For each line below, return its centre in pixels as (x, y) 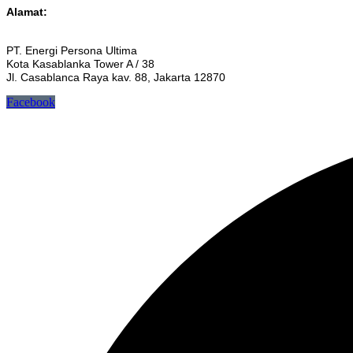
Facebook (31, 102)
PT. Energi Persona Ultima (72, 50)
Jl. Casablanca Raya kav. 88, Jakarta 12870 (116, 77)
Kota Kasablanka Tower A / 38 (80, 63)
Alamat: (27, 12)
